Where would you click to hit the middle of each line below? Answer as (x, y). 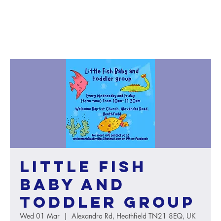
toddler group (108, 202)
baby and (73, 184)
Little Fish (83, 167)
